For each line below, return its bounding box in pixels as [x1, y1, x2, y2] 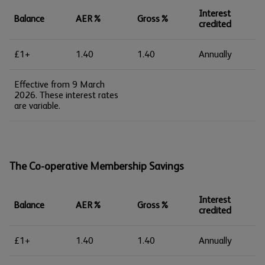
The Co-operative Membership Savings [9, 160, 184, 172]
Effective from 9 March [14, 79, 105, 90]
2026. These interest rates [14, 89, 118, 101]
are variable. [14, 100, 60, 111]
